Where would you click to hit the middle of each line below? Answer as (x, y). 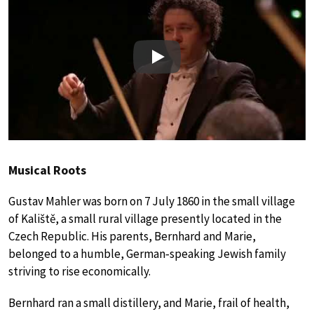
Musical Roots (47, 170)
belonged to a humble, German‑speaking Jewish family (147, 254)
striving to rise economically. (80, 272)
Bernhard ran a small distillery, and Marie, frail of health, (149, 303)
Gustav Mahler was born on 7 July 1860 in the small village (152, 202)
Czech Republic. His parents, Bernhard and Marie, (132, 237)
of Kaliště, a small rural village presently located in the (145, 219)
